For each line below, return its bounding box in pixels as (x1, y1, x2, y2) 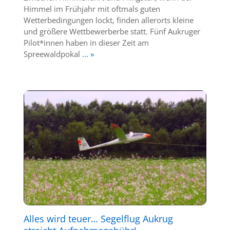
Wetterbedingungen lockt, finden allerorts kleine (23, 14, 194, 25)
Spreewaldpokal (23, 48, 80, 59)
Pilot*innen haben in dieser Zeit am (23, 37, 149, 48)
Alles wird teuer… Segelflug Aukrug (23, 212, 173, 225)
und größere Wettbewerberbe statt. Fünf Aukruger (23, 26, 200, 36)
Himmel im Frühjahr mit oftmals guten (23, 3, 160, 14)
